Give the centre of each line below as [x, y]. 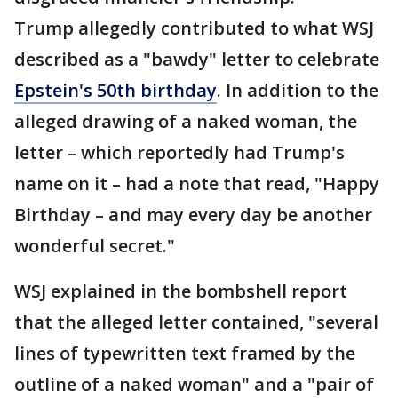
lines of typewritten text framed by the [185, 353]
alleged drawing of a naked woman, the [186, 121]
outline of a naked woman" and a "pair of [194, 384]
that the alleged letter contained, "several [196, 322]
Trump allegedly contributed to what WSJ [194, 28]
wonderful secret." [95, 246]
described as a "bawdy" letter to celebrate [197, 59]
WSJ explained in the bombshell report [181, 291]
